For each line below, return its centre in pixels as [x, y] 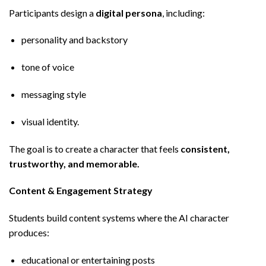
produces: [29, 233]
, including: [183, 12]
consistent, [205, 148]
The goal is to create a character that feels [95, 148]
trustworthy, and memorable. [74, 163]
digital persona [129, 12]
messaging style [53, 94]
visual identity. [50, 121]
